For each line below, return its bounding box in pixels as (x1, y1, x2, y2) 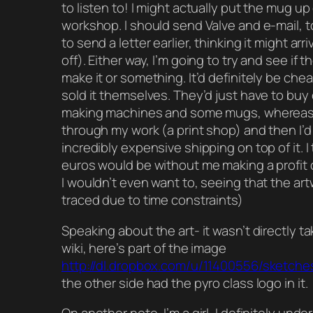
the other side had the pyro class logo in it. (61, 273, 308, 292)
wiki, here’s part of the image (61, 238, 226, 257)
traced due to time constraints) (61, 191, 243, 210)
